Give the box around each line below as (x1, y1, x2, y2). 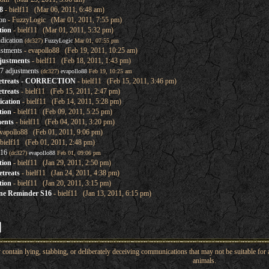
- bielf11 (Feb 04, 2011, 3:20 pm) (13, 118, 115, 126)
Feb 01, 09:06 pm (55, 150, 101, 156)
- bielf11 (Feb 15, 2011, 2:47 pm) (19, 87, 120, 95)
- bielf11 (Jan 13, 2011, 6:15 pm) (51, 189, 151, 198)
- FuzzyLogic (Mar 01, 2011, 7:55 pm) (5, 16, 122, 24)
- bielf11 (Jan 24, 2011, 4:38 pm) (19, 169, 119, 177)
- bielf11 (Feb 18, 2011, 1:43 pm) (29, 56, 131, 65)
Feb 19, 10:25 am (86, 68, 132, 74)
